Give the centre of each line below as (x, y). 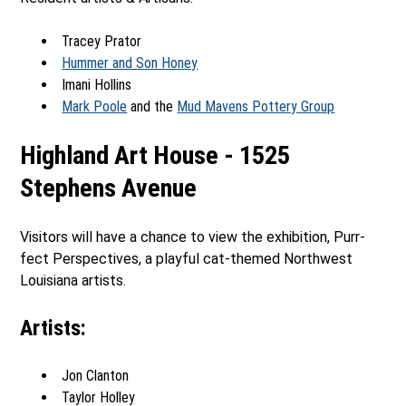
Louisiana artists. (73, 280)
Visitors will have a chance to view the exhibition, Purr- (193, 237)
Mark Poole (95, 106)
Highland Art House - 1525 (155, 155)
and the (152, 106)
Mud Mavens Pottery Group (256, 106)
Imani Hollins (97, 84)
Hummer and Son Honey (130, 63)
